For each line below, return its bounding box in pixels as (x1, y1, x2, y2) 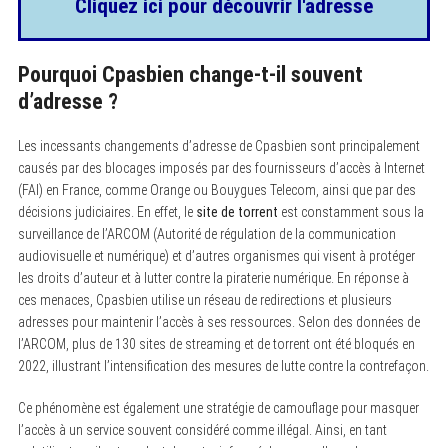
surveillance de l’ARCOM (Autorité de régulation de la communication (17, 225, 396, 242)
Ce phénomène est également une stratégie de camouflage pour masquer (17, 399, 419, 416)
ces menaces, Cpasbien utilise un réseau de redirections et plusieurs (17, 291, 392, 308)
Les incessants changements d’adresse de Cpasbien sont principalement (17, 137, 420, 154)
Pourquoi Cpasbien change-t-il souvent (17, 61, 363, 87)
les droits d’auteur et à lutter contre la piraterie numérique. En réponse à (17, 269, 409, 286)
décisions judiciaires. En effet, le (17, 203, 196, 220)
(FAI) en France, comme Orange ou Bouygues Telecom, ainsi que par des (17, 181, 416, 198)
